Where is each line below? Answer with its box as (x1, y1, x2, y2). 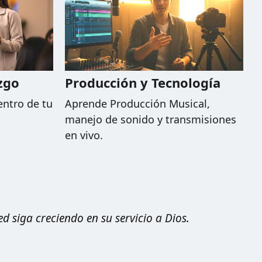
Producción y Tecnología (65, 74, 220, 92)
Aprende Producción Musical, (65, 96, 210, 111)
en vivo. (65, 128, 103, 143)
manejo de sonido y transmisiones (65, 112, 236, 127)
